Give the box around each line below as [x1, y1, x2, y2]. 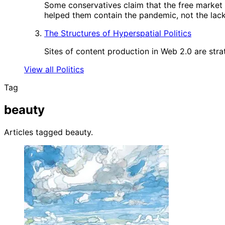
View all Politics [24, 64, 84, 74]
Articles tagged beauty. [4, 127, 93, 137]
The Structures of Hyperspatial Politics [44, 28, 191, 38]
